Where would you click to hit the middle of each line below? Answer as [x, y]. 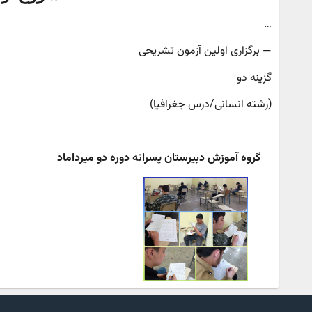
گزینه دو [255, 78]
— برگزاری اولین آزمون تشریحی [204, 52]
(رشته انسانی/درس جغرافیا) [211, 105]
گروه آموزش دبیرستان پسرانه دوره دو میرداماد [161, 158]
